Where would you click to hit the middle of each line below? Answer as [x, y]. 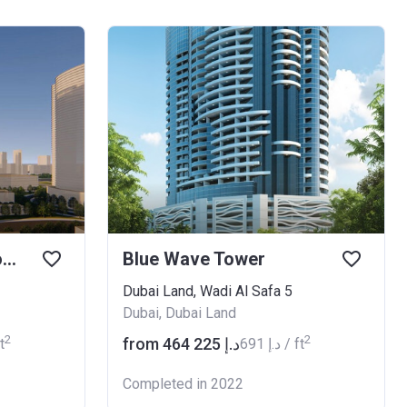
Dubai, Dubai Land [179, 313]
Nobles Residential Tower [10, 259]
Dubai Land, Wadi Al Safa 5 [208, 291]
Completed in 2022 [183, 384]
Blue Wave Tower [194, 259]
